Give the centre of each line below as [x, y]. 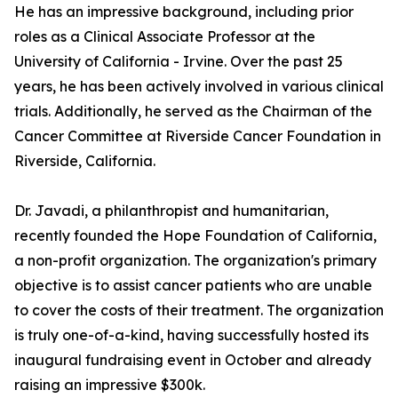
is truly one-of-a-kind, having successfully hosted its [191, 335]
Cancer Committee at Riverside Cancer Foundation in [198, 136]
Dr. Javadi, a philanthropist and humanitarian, [171, 211]
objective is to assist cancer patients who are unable [193, 286]
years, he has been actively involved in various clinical [199, 87]
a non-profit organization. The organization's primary [195, 261]
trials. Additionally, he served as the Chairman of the [193, 111]
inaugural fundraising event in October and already [193, 360]
